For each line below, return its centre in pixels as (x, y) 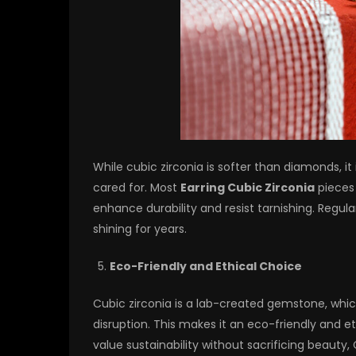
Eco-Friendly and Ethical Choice (206, 267)
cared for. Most (137, 188)
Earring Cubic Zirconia (248, 188)
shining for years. (140, 229)
